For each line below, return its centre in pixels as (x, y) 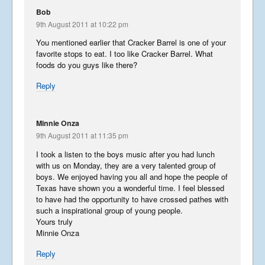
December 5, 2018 (114, 8)
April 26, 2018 (112, 91)
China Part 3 (113, 77)
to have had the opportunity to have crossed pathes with (132, 199)
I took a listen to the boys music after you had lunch (125, 154)
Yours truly (54, 221)
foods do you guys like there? (87, 65)
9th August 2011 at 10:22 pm (82, 24)
